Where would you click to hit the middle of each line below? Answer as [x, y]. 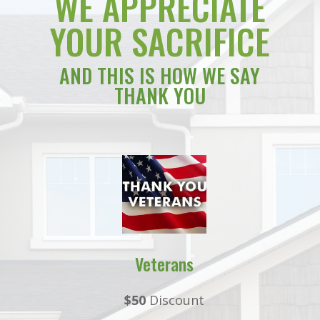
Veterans [164, 263]
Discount [176, 300]
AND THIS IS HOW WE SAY [160, 76]
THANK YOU [160, 96]
